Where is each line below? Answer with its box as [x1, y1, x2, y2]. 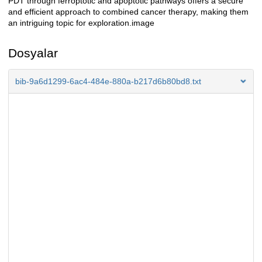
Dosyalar [8, 46, 58, 60]
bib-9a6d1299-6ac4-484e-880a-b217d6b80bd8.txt [15, 77, 201, 87]
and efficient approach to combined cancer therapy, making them [8, 7, 249, 17]
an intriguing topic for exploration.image [8, 18, 154, 28]
